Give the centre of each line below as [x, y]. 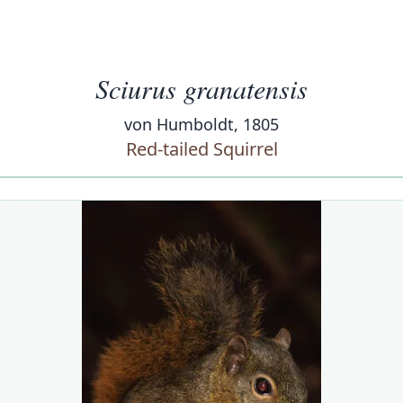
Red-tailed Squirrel [201, 149]
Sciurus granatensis [201, 88]
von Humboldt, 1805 [201, 124]
